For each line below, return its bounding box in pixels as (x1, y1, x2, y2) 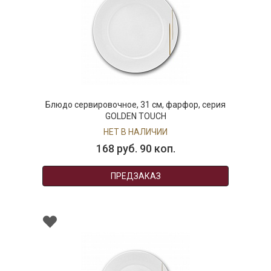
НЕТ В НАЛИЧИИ (102, 127, 166, 137)
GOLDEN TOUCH (103, 111, 165, 122)
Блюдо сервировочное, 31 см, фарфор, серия (44, 100, 224, 110)
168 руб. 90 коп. (94, 142, 174, 155)
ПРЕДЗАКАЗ (109, 171, 160, 181)
